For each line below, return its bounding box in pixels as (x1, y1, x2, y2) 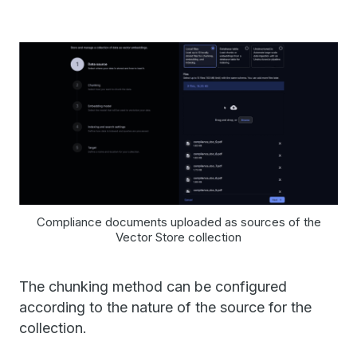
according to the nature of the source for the (19, 299, 312, 316)
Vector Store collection (116, 229, 241, 245)
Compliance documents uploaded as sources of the (36, 214, 321, 230)
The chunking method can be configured (19, 278, 287, 296)
